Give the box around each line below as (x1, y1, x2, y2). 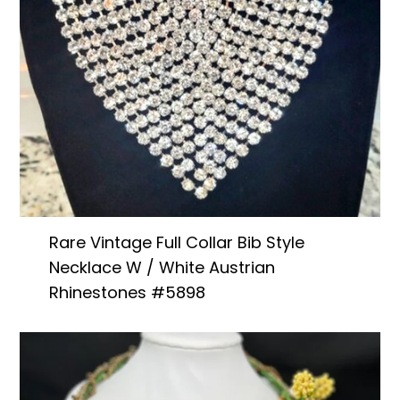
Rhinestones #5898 (48, 281, 205, 304)
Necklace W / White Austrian (48, 256, 275, 279)
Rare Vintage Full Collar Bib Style (48, 231, 304, 254)
